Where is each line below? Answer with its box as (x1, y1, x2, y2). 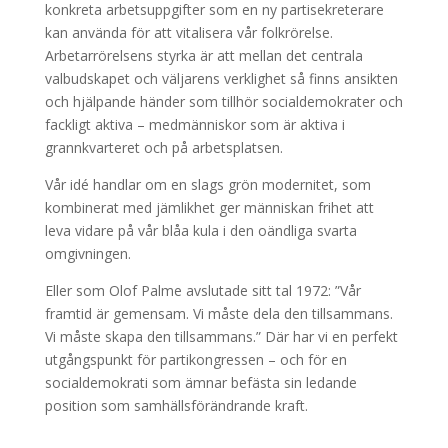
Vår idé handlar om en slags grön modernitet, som (44, 175, 371, 194)
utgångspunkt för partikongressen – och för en (44, 350, 347, 369)
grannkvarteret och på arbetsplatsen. (44, 138, 283, 157)
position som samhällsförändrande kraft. (44, 396, 308, 415)
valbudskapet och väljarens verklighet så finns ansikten (44, 69, 398, 88)
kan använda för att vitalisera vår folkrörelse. (44, 23, 333, 42)
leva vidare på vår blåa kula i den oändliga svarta (44, 221, 357, 240)
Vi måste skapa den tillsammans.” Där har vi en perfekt (44, 327, 398, 346)
